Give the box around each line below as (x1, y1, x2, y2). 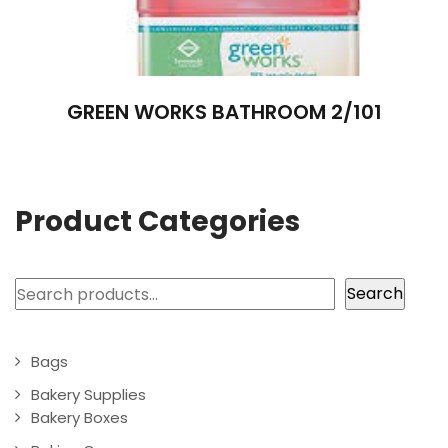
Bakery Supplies (31, 384, 146, 406)
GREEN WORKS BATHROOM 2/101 (66, 97, 382, 126)
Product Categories (15, 202, 300, 242)
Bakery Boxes (31, 407, 128, 429)
